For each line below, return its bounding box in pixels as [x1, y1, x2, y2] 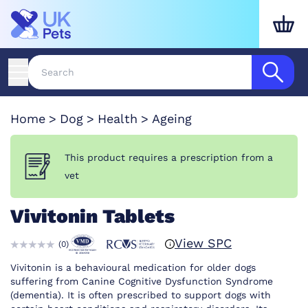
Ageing [152, 111, 192, 126]
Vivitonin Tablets [10, 205, 175, 228]
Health [98, 111, 137, 126]
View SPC [175, 236, 232, 250]
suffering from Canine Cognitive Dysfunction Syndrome [10, 276, 273, 287]
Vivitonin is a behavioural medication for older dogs [10, 262, 256, 274]
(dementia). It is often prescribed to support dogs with [10, 289, 271, 301]
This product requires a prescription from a [64, 152, 273, 163]
